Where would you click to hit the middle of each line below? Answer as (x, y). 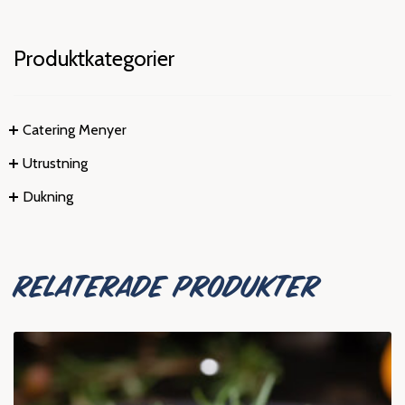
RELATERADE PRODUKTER (166, 287)
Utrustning (55, 164)
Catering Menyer (75, 130)
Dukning (48, 197)
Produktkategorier (94, 59)
